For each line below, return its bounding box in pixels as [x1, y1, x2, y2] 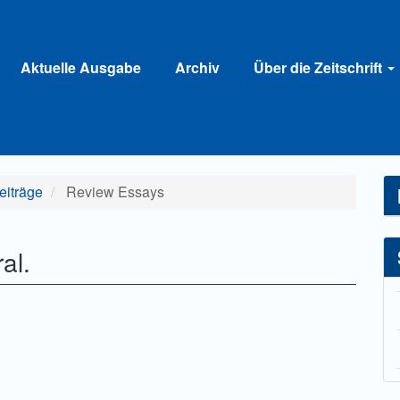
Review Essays [62, 181, 164, 202]
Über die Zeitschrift [254, 56, 386, 78]
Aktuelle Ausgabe [21, 56, 141, 78]
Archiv [175, 56, 220, 78]
